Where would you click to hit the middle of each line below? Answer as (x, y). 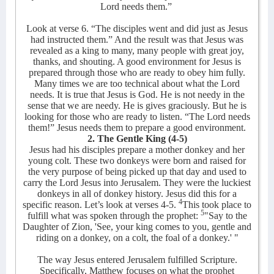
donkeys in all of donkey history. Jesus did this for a (137, 194)
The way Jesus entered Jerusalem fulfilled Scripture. (137, 260)
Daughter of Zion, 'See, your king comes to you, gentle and (137, 227)
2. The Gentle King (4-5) (137, 139)
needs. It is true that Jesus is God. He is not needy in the (137, 94)
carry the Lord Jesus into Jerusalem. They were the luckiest (137, 183)
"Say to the (225, 216)
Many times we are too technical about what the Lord (137, 83)
